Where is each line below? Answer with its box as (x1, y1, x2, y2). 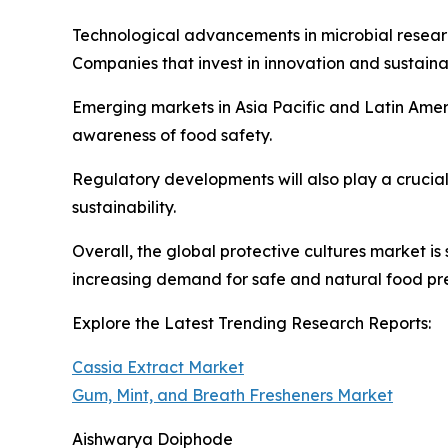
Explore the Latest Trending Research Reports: (72, 312, 431, 333)
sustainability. (72, 196, 176, 217)
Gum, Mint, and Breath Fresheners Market (72, 384, 393, 405)
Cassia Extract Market (72, 356, 244, 377)
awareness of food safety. (72, 124, 272, 145)
